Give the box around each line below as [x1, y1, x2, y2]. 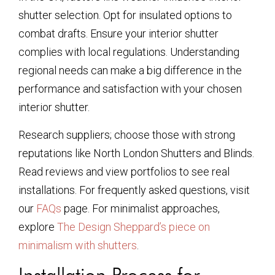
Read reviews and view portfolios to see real [18, 165, 230, 178]
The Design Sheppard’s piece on [57, 220, 210, 233]
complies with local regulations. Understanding [18, 45, 239, 59]
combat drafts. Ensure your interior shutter [18, 27, 219, 41]
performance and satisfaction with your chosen [18, 82, 242, 96]
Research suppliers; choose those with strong [18, 128, 235, 141]
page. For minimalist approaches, [61, 201, 220, 215]
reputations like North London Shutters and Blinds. [18, 146, 254, 160]
